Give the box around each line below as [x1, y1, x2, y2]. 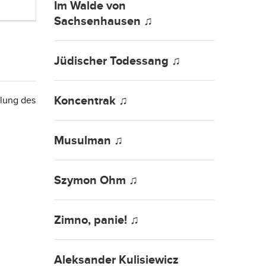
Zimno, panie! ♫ [54, 213, 139, 227]
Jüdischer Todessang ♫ [54, 54, 180, 68]
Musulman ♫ [54, 134, 123, 148]
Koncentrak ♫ [54, 94, 128, 108]
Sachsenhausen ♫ [54, 14, 153, 28]
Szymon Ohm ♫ [54, 173, 138, 188]
